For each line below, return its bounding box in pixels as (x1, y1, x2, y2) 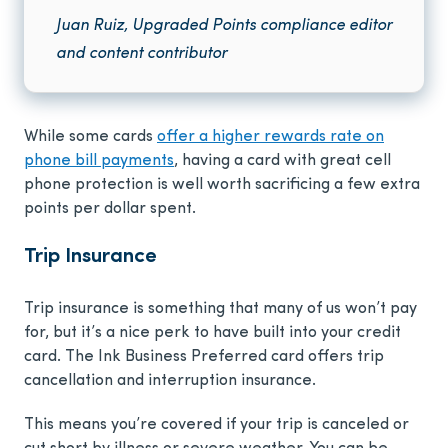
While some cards (24, 129, 157, 146)
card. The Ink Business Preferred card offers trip (24, 349, 384, 366)
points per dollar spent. (24, 201, 196, 218)
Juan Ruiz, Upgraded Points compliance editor (56, 18, 392, 35)
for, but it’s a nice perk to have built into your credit (24, 325, 401, 342)
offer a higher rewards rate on (157, 129, 384, 146)
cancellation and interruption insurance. (24, 373, 316, 390)
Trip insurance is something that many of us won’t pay (24, 301, 417, 318)
